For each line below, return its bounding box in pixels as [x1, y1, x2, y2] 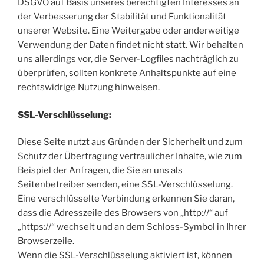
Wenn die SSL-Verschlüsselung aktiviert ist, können [18, 250, 232, 261]
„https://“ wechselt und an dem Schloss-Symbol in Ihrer [18, 222, 246, 233]
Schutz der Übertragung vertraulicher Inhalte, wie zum [18, 151, 242, 162]
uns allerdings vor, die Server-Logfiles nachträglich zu [18, 54, 239, 65]
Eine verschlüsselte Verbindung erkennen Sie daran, [18, 193, 235, 204]
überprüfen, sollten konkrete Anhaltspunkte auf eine [18, 68, 236, 79]
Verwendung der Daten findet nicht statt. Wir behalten [18, 39, 243, 51]
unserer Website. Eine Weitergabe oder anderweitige [18, 25, 239, 37]
